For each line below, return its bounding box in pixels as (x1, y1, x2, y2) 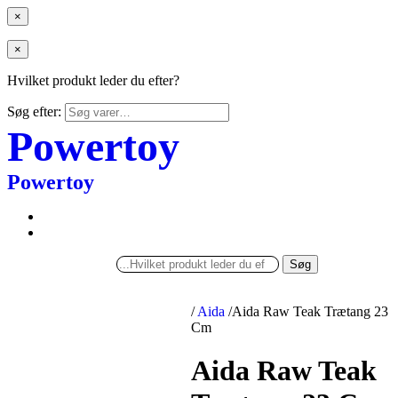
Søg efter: (7, 104, 61, 119)
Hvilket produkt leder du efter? (7, 73, 179, 88)
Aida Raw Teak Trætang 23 (232, 304, 389, 319)
